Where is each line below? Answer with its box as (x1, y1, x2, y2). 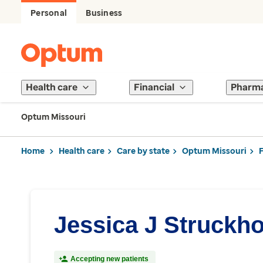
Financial (134, 82, 174, 93)
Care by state (117, 146, 170, 156)
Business (86, 8, 123, 18)
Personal (31, 8, 68, 18)
